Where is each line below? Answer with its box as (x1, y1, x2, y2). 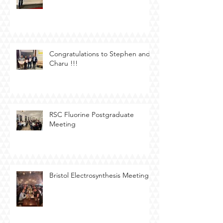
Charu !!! (49, 59, 78, 68)
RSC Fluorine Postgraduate (49, 110, 134, 119)
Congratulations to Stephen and (49, 49, 150, 59)
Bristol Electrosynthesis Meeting (49, 171, 149, 180)
